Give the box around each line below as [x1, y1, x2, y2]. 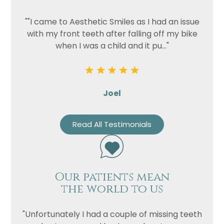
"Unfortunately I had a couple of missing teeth [22, 208, 202, 220]
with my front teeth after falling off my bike [26, 28, 197, 40]
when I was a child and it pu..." [55, 40, 169, 52]
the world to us [61, 181, 163, 197]
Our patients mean [54, 169, 169, 185]
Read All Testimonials [72, 119, 151, 130]
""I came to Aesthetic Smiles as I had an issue [24, 16, 199, 28]
